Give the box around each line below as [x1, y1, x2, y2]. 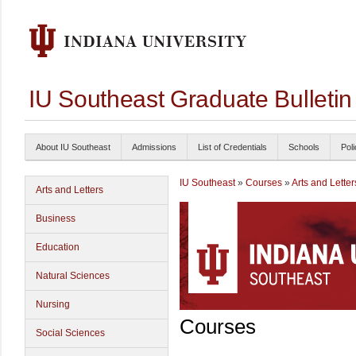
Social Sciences [36, 327, 105, 339]
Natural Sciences [36, 270, 110, 281]
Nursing [36, 299, 70, 310]
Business [36, 213, 75, 224]
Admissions [132, 142, 176, 152]
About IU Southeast [36, 142, 110, 152]
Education [36, 242, 79, 253]
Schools [288, 142, 319, 152]
